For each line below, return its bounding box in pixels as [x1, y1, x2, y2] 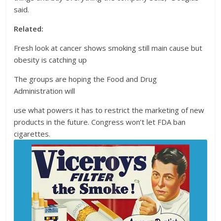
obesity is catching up [14, 55, 87, 65]
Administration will [14, 86, 75, 96]
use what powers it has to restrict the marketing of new [14, 105, 205, 115]
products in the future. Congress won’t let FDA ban [14, 117, 186, 127]
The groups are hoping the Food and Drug [14, 74, 157, 84]
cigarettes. [14, 129, 51, 139]
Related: [14, 24, 44, 34]
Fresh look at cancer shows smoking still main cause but [14, 43, 203, 53]
